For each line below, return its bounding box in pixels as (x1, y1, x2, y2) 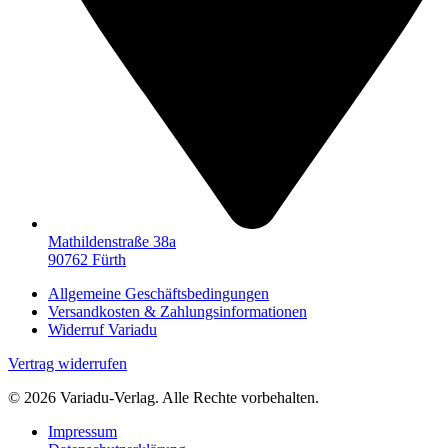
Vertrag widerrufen (8, 355, 127, 373)
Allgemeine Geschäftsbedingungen (48, 285, 269, 303)
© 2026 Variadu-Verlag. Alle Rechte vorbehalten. (8, 389, 319, 407)
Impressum (48, 423, 117, 441)
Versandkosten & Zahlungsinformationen (48, 303, 307, 321)
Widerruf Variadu (48, 321, 157, 339)
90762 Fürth (48, 251, 126, 269)
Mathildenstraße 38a (48, 233, 176, 251)
